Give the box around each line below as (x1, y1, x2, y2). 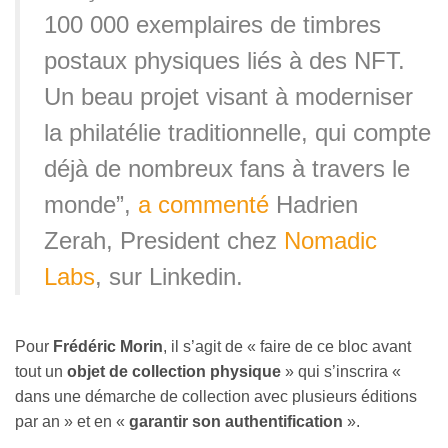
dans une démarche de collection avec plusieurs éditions (15, 387, 417, 405)
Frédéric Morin (53, 337, 163, 355)
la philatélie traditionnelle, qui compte (44, 119, 431, 147)
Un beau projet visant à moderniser (44, 83, 413, 111)
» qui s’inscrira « (281, 362, 401, 380)
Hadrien (269, 191, 358, 219)
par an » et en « (15, 412, 129, 430)
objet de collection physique (67, 362, 281, 380)
